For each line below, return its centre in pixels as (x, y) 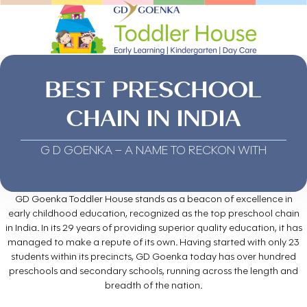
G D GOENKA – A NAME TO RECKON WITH (153, 150)
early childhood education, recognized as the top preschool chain (153, 213)
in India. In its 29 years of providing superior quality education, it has (153, 228)
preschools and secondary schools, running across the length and (153, 271)
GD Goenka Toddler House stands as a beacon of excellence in (153, 199)
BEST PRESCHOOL (153, 90)
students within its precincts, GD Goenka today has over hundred (153, 257)
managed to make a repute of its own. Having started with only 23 (153, 242)
